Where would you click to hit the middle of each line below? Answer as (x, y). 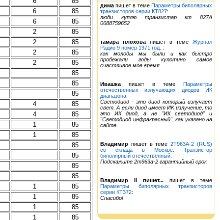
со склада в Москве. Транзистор (156, 150)
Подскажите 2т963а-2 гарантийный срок (153, 162)
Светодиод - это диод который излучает (156, 102)
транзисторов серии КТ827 (134, 11)
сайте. (109, 125)
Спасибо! (112, 198)
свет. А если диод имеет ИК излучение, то (156, 108)
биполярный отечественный (135, 156)
